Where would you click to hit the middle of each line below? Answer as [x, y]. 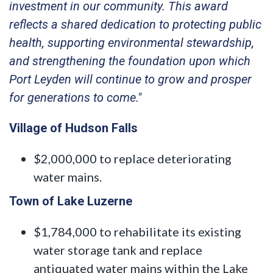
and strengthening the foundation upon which [130, 61]
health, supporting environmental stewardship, [132, 42]
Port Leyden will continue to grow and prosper [130, 79]
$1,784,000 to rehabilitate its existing [137, 231]
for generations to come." [75, 97]
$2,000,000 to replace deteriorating [133, 158]
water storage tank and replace [118, 250]
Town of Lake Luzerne [71, 201]
